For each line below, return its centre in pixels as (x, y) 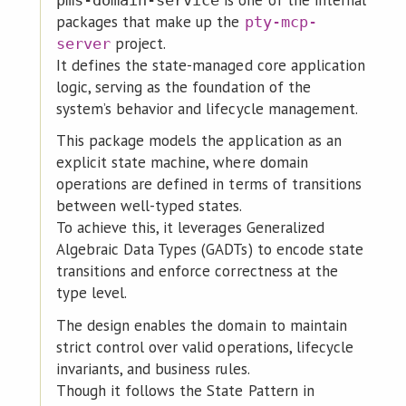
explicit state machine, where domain (182, 163)
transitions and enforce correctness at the (197, 271)
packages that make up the (150, 22)
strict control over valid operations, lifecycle (205, 347)
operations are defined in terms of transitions (208, 184)
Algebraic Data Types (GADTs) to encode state (209, 250)
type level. (92, 293)
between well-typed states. (149, 206)
